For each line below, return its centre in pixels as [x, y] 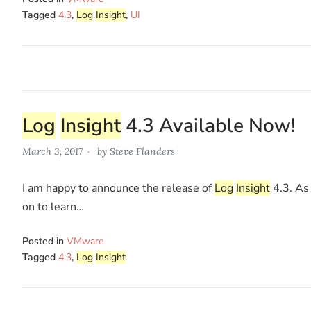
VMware [85, 241]
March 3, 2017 [52, 151]
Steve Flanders [142, 151]
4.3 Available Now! [208, 125]
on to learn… [53, 207]
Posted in [44, 241]
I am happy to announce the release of [118, 188]
